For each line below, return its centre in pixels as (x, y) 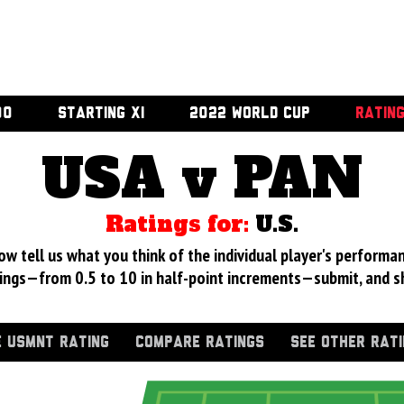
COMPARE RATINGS (199, 343)
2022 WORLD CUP (249, 114)
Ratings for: (180, 224)
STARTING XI (101, 114)
